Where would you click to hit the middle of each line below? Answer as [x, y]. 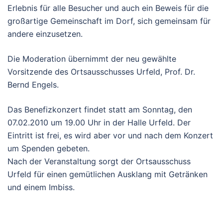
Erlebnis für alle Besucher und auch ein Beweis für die [108, 8]
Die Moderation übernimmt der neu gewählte [92, 59]
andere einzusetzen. [45, 34]
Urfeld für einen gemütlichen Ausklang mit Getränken [108, 174]
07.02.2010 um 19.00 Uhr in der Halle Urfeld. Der [99, 122]
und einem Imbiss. [41, 187]
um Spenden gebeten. [49, 148]
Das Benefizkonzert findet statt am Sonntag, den [100, 110]
